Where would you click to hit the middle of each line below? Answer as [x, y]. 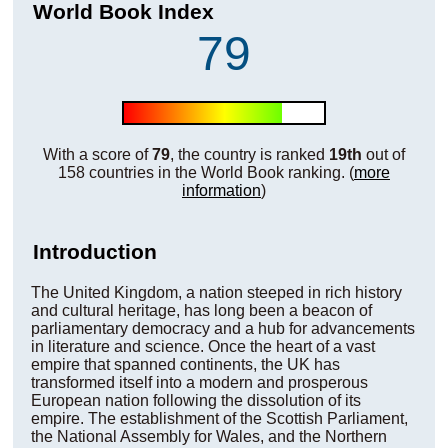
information [221, 190]
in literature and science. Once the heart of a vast [202, 346]
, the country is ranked [249, 154]
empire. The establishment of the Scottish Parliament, [219, 418]
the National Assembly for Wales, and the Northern [208, 436]
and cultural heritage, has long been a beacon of [201, 310]
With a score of [97, 154]
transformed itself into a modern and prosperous [199, 382]
